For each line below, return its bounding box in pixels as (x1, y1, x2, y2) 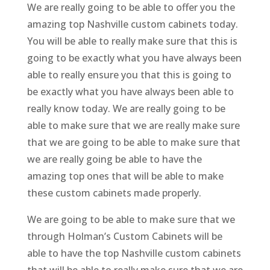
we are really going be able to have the (27, 152, 202, 166)
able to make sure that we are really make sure (27, 118, 240, 132)
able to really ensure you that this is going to (27, 67, 231, 81)
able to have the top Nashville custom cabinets (27, 246, 241, 260)
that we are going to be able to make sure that (27, 135, 240, 149)
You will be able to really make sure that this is (27, 34, 237, 48)
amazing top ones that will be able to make (27, 169, 224, 183)
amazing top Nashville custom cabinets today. (27, 17, 238, 31)
